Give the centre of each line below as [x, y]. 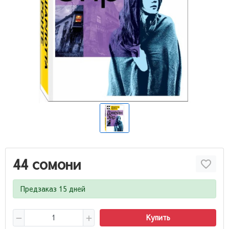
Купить [158, 217]
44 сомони [47, 164]
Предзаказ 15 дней [53, 189]
